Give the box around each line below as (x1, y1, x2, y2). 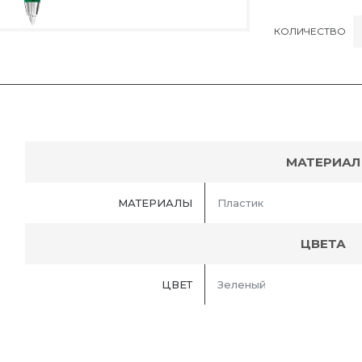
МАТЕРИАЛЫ (118, 196, 192, 210)
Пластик (217, 196, 263, 210)
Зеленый (217, 278, 266, 292)
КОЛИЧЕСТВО (274, 24, 346, 37)
